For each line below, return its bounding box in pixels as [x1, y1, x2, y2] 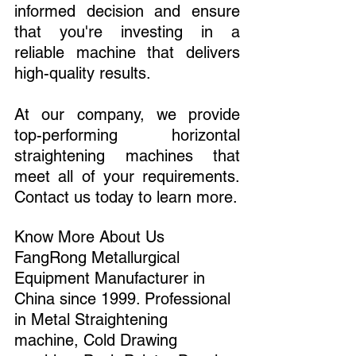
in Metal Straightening [14, 309, 172, 329]
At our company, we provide [14, 104, 240, 124]
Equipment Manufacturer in [14, 268, 210, 288]
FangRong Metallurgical [14, 247, 184, 267]
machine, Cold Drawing [14, 330, 182, 350]
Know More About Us [14, 226, 169, 246]
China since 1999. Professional [14, 288, 235, 308]
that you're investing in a [14, 21, 240, 41]
